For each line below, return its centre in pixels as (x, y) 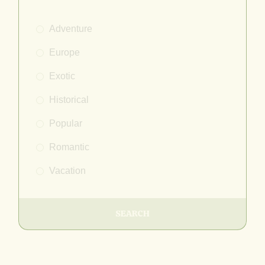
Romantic (70, 147)
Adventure (71, 29)
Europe (65, 53)
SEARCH (132, 214)
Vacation (68, 171)
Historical (69, 100)
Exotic (62, 76)
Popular (66, 124)
